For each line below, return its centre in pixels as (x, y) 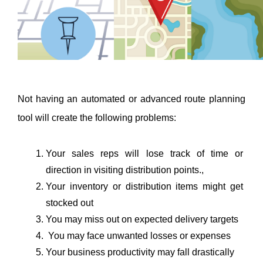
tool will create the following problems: (97, 117)
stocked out (70, 203)
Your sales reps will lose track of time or (144, 153)
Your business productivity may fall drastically (140, 252)
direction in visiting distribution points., (126, 170)
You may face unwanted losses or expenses (138, 235)
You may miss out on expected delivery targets (142, 219)
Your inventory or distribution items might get (144, 186)
